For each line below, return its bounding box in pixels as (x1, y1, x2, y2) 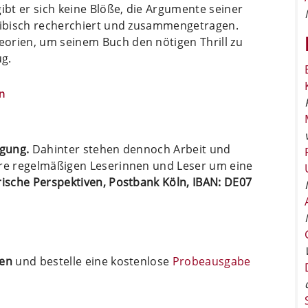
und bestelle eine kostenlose (12, 253, 173, 269)
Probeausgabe (172, 253, 251, 269)
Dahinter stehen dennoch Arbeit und (29, 141, 231, 157)
